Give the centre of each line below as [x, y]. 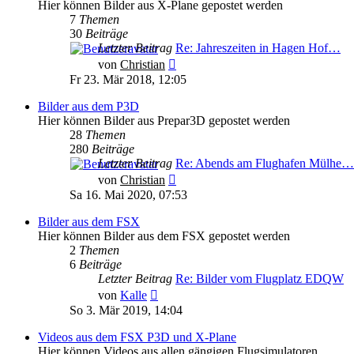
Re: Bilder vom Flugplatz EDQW [260, 279]
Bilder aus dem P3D [88, 107]
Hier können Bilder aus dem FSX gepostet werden [164, 236]
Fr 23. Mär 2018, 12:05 [128, 80]
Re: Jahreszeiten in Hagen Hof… [258, 48]
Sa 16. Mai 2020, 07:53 [128, 195]
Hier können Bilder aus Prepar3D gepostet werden [164, 121]
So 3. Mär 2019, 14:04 [126, 311]
